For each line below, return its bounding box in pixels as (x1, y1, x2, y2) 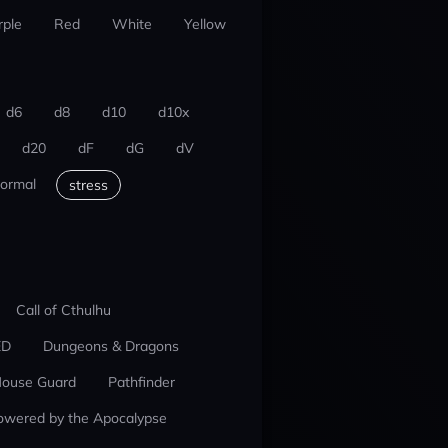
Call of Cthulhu (15, 301, 111, 319)
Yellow (183, 15, 226, 33)
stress (68, 176, 108, 194)
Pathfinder (107, 373, 175, 391)
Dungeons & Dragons (42, 337, 179, 355)
